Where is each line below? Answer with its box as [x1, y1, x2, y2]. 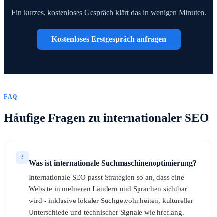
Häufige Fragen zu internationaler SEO [4, 110, 209, 124]
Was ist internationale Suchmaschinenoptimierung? [29, 158, 197, 167]
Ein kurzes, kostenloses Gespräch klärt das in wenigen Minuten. [11, 8, 206, 17]
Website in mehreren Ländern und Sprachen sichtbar [29, 185, 187, 193]
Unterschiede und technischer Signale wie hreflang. [29, 208, 184, 216]
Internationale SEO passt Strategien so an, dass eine [29, 173, 184, 181]
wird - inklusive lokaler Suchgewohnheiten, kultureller [29, 196, 193, 204]
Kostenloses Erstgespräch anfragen [51, 35, 166, 44]
